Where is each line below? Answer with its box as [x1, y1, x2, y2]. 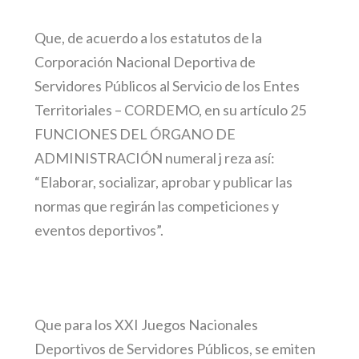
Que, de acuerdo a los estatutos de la [34, 29, 262, 47]
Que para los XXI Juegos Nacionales [34, 315, 258, 333]
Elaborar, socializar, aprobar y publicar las [39, 173, 292, 192]
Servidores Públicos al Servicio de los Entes [34, 77, 300, 95]
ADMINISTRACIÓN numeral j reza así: [34, 149, 275, 167]
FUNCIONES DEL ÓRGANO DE [34, 125, 236, 143]
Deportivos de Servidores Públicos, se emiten [34, 339, 316, 357]
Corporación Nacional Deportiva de [34, 53, 256, 71]
